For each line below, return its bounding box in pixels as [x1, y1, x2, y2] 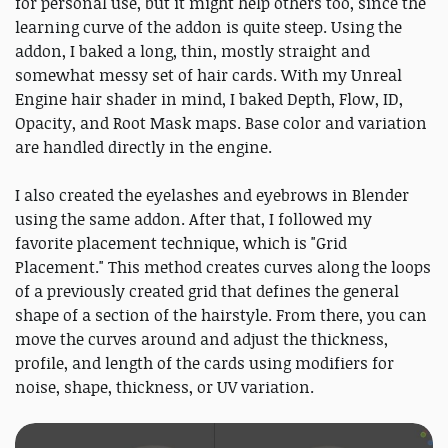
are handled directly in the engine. [15, 136, 272, 159]
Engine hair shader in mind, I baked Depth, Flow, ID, [15, 88, 403, 111]
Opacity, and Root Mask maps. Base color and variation [15, 112, 427, 135]
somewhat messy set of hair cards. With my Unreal [15, 64, 402, 87]
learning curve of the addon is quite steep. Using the [15, 16, 402, 39]
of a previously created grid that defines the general [15, 280, 399, 303]
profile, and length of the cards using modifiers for [15, 352, 394, 375]
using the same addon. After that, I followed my [15, 208, 372, 231]
